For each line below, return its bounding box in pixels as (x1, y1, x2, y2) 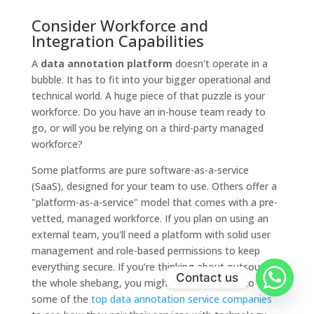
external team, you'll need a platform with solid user (31, 227, 271, 241)
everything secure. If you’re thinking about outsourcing (31, 259, 282, 273)
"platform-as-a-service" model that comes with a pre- (31, 195, 278, 209)
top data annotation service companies (90, 292, 272, 306)
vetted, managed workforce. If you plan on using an (31, 211, 268, 225)
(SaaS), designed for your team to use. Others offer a (31, 179, 277, 193)
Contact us (176, 270, 238, 285)
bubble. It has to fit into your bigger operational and (31, 72, 271, 86)
